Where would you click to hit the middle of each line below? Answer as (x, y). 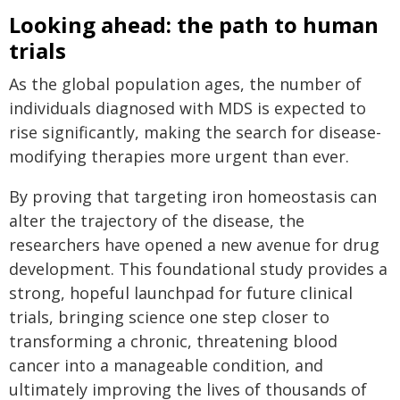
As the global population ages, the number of (185, 84)
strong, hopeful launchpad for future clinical (181, 293)
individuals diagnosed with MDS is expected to (187, 108)
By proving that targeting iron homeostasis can (193, 196)
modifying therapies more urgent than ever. (179, 156)
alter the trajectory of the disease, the (157, 221)
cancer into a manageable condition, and (166, 365)
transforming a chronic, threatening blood (173, 341)
